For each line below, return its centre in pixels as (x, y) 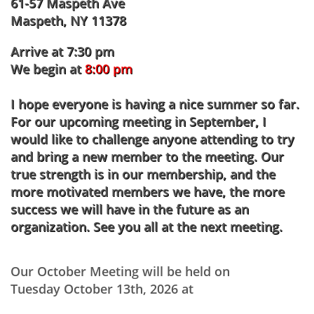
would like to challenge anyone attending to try (152, 139)
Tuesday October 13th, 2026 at (102, 289)
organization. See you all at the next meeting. (146, 226)
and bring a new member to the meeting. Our (147, 156)
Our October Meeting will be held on (122, 271)
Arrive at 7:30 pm (62, 51)
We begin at (48, 69)
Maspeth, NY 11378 (68, 20)
